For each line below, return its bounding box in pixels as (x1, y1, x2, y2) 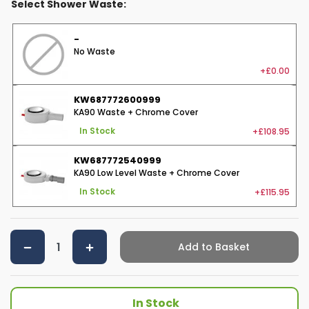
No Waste (74, 45, 115, 57)
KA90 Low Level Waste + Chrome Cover (74, 166, 239, 179)
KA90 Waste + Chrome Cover (74, 106, 198, 118)
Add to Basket (175, 240, 250, 255)
